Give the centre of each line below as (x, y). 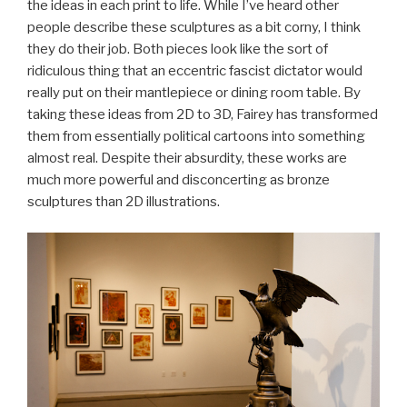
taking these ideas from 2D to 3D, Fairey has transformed (203, 114)
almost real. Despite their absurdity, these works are (187, 158)
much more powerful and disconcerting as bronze (179, 179)
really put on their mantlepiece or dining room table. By (194, 92)
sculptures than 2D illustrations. (124, 201)
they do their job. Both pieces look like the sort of (178, 49)
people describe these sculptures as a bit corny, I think (194, 27)
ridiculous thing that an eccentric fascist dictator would (195, 70)
